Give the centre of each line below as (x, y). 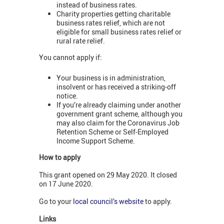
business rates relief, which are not (111, 22)
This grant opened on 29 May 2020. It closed (108, 175)
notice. (67, 95)
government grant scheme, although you (119, 113)
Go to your (56, 201)
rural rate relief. (81, 40)
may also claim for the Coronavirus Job (118, 122)
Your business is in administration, (111, 77)
